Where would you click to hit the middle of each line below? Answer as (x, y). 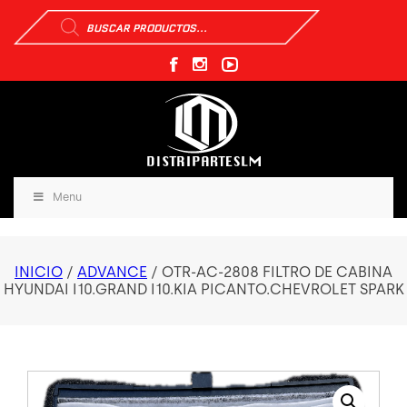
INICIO (39, 273)
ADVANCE (112, 273)
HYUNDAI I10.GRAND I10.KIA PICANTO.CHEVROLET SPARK (203, 290)
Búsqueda (84, 15)
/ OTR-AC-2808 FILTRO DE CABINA (270, 273)
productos (86, 44)
